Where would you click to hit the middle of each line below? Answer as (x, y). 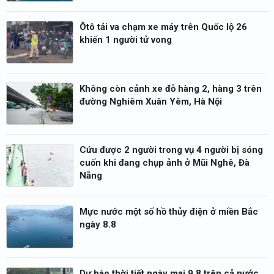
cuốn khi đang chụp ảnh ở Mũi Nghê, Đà (165, 163)
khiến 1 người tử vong (126, 39)
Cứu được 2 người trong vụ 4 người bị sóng (171, 150)
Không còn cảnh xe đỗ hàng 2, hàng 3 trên (171, 88)
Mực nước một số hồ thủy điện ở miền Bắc (169, 212)
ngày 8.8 (98, 225)
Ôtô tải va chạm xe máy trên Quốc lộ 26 (163, 27)
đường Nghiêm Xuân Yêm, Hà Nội (151, 101)
